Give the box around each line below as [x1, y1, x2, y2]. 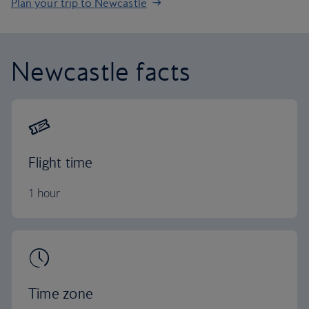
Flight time [28, 154, 93, 171]
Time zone [28, 285, 94, 302]
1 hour [28, 186, 61, 201]
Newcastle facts [11, 55, 191, 87]
